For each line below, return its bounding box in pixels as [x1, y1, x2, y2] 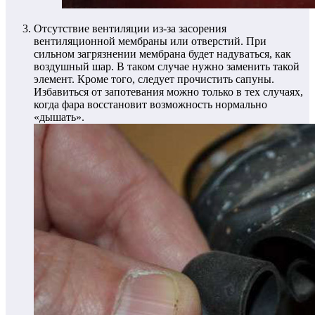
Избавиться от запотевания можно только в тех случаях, [34, 85, 303, 98]
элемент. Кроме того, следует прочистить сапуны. [34, 72, 274, 85]
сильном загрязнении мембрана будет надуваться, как [34, 47, 291, 60]
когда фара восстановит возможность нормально [34, 98, 267, 110]
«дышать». [34, 110, 84, 123]
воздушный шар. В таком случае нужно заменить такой [34, 60, 300, 72]
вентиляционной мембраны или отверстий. [34, 34, 243, 47]
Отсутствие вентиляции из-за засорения [34, 22, 226, 34]
